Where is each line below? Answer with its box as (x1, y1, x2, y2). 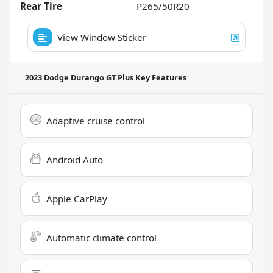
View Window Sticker (57, 30, 146, 43)
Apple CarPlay (46, 192, 107, 205)
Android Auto (46, 153, 103, 166)
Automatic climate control (46, 231, 157, 244)
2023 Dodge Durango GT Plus (25, 71, 133, 83)
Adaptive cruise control (46, 114, 145, 127)
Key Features (133, 71, 186, 83)
